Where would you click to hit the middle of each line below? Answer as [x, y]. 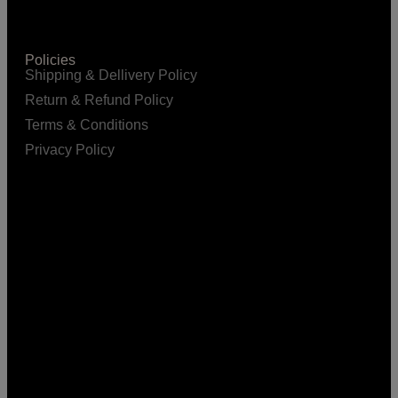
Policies [50, 60]
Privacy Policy [70, 150]
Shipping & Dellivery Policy [111, 76]
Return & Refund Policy [99, 100]
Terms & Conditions [87, 125]
